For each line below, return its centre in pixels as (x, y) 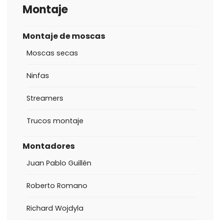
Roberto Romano (57, 186)
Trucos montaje (55, 121)
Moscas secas (52, 53)
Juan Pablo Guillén (59, 163)
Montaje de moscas (64, 36)
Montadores (49, 146)
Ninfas (38, 76)
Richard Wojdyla (55, 208)
